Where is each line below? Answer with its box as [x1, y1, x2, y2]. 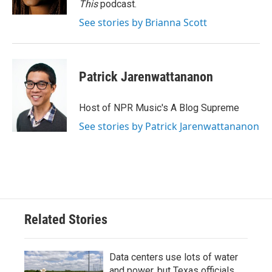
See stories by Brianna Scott [79, 16, 207, 29]
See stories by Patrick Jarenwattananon [79, 120, 259, 133]
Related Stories [24, 212, 107, 227]
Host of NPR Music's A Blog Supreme [79, 102, 239, 114]
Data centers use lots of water [109, 251, 238, 263]
